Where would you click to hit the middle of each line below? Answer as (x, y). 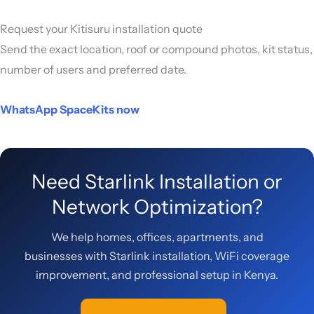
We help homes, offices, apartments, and (157, 237)
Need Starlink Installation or (157, 181)
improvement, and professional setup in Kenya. (157, 274)
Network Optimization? (157, 206)
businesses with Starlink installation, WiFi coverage (157, 255)
